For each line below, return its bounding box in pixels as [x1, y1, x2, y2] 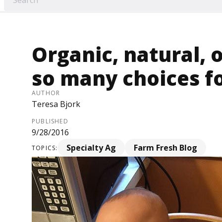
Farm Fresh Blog [134, 142, 198, 154]
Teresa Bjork [32, 99, 80, 110]
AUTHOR [32, 89, 60, 98]
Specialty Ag [66, 142, 116, 154]
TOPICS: [32, 143, 58, 152]
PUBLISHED [32, 117, 68, 126]
